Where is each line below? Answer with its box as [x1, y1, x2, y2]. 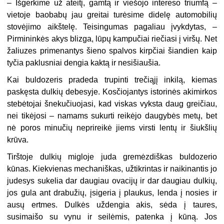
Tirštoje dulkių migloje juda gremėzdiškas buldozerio [7, 152, 217, 161]
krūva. [7, 135, 29, 144]
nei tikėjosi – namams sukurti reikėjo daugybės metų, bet [7, 111, 217, 120]
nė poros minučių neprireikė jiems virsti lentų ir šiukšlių [7, 123, 217, 132]
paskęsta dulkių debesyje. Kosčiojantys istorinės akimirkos [7, 87, 217, 96]
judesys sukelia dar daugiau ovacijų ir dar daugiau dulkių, [7, 176, 217, 185]
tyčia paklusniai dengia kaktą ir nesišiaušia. [7, 58, 161, 67]
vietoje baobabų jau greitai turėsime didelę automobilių [7, 10, 217, 19]
